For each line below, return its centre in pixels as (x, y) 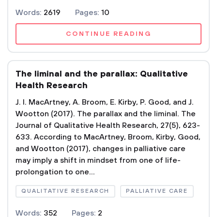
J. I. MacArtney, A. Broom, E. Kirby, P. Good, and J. (105, 102)
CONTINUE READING (108, 34)
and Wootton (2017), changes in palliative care (101, 149)
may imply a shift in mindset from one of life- (98, 160)
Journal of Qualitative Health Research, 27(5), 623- (108, 125)
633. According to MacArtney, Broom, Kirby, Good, (108, 137)
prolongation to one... (55, 172)
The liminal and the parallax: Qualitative (102, 74)
